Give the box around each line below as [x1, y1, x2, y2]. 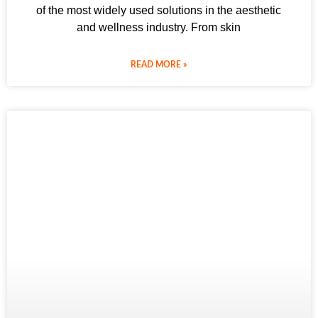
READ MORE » [131, 60, 187, 69]
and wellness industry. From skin [77, 21, 241, 33]
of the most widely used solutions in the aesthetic [36, 4, 282, 16]
